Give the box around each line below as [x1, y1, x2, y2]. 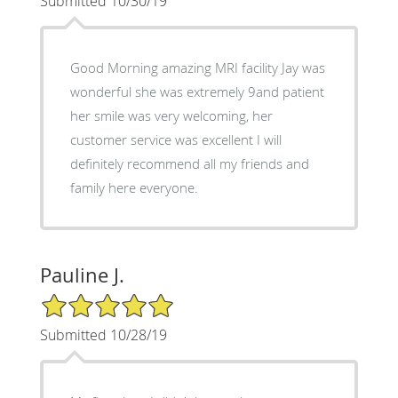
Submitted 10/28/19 [39, 325, 167, 346]
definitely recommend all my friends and [69, 155, 309, 173]
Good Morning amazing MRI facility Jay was [69, 59, 325, 77]
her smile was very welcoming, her [69, 107, 273, 125]
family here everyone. [69, 179, 198, 197]
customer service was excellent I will [69, 131, 282, 149]
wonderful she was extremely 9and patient [69, 83, 324, 101]
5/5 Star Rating [39, 291, 128, 309]
